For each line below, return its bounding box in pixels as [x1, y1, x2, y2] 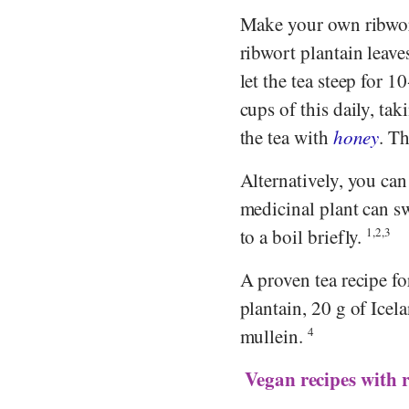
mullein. [239, 322, 308, 349]
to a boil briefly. [239, 223, 367, 249]
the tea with [239, 123, 333, 150]
